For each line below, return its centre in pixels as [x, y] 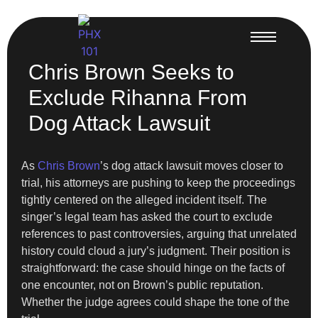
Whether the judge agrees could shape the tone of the [155, 302]
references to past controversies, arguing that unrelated [159, 234]
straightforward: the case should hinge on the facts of [153, 268]
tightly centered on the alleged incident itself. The [144, 200]
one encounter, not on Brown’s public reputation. [142, 285]
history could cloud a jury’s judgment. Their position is [156, 251]
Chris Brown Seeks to [131, 72]
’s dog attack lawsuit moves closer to [192, 166]
